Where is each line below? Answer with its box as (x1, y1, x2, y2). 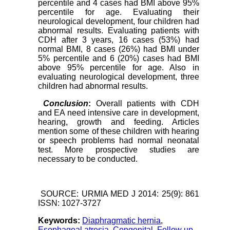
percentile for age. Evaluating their (38, 8, 199, 17)
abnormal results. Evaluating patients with (38, 26, 199, 35)
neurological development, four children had (38, 17, 199, 26)
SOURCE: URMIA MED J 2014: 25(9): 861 (38, 189, 199, 199)
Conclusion (43, 99, 88, 108)
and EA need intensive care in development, (38, 108, 199, 118)
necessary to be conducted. (38, 155, 138, 164)
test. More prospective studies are (38, 145, 199, 155)
